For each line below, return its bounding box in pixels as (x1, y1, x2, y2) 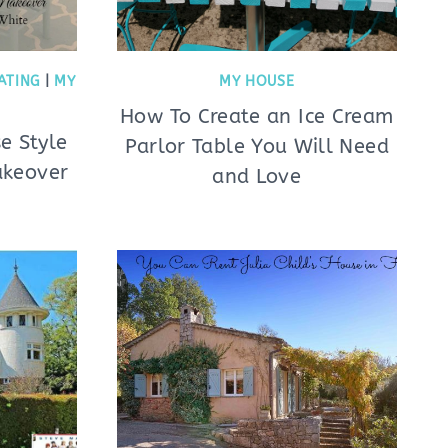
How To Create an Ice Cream (120, 105, 394, 128)
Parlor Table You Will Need (124, 135, 389, 158)
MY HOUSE (218, 73, 295, 90)
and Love (212, 165, 302, 188)
